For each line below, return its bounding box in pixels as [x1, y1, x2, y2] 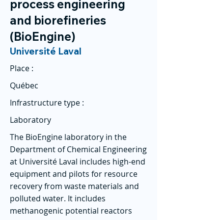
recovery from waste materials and [10, 181, 139, 192]
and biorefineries [10, 13, 106, 27]
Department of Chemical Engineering [10, 144, 147, 155]
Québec [10, 80, 38, 91]
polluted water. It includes [10, 193, 106, 204]
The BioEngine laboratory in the [10, 132, 127, 142]
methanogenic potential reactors [10, 205, 132, 216]
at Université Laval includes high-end [10, 156, 145, 167]
